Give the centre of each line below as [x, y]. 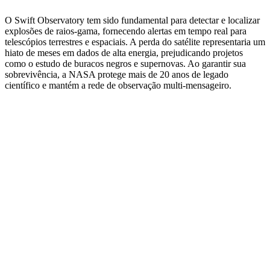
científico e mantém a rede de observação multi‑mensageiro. [118, 85]
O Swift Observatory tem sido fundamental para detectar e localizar [132, 20]
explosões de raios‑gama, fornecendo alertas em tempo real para [126, 31]
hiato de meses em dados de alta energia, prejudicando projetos [124, 52]
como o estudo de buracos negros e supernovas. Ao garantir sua [125, 63]
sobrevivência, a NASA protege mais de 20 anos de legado [117, 74]
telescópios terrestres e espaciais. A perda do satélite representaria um [135, 42]
